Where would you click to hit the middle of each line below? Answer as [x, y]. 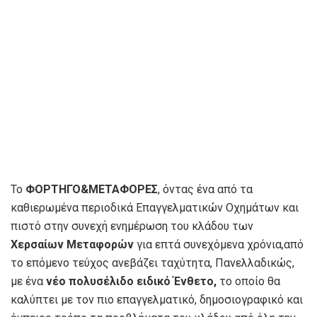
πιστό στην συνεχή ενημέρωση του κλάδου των [132, 226]
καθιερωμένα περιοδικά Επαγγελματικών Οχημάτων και [155, 207]
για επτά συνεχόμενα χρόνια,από [219, 244]
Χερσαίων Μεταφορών [72, 244]
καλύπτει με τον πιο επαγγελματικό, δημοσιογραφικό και [157, 299]
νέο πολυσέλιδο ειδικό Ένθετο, [131, 281]
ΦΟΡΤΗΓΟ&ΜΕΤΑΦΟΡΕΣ [92, 189]
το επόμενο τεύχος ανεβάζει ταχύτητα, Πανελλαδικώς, [152, 263]
